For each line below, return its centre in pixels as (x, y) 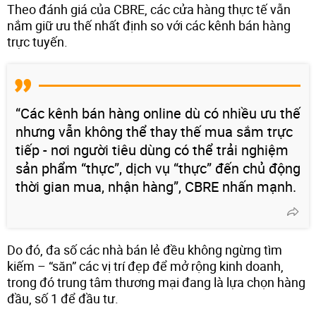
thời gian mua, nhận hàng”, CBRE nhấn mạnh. (156, 186)
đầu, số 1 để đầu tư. (63, 298)
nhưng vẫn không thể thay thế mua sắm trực (154, 131)
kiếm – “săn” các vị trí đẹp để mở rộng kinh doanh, (145, 266)
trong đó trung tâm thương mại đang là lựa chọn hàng (156, 282)
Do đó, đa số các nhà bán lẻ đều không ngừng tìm (145, 249)
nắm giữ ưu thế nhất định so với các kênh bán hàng (149, 25)
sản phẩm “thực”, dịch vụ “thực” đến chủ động (158, 168)
